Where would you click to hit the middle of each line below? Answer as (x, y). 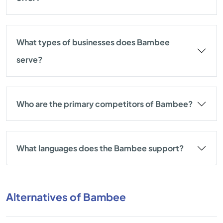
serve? (29, 59)
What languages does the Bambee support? (100, 148)
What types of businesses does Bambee (93, 42)
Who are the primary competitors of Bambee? (105, 104)
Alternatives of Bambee (66, 197)
